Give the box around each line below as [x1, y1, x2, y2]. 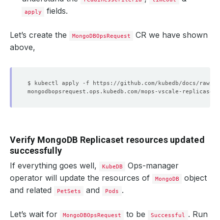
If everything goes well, [10, 161, 99, 170]
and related [10, 185, 54, 195]
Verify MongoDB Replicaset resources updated [10, 135, 205, 145]
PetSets [56, 188, 81, 194]
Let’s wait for [10, 209, 60, 219]
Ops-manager [125, 161, 179, 170]
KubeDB [102, 163, 123, 170]
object [182, 173, 207, 183]
